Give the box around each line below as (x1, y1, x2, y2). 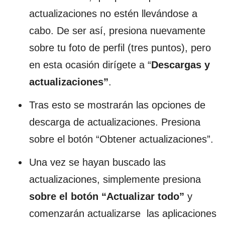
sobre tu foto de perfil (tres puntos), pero (29, 42, 211, 53)
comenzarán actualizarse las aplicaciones (29, 207, 216, 219)
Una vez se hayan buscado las (29, 156, 166, 168)
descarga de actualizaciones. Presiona (29, 116, 200, 128)
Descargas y (151, 59, 210, 70)
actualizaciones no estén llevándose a (29, 8, 197, 19)
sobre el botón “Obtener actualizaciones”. (29, 133, 213, 145)
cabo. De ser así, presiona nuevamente (29, 25, 205, 36)
